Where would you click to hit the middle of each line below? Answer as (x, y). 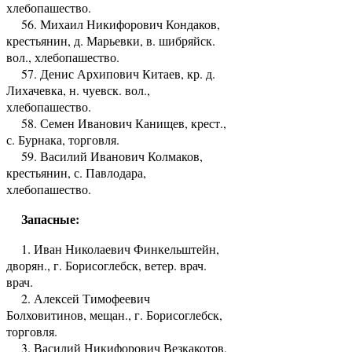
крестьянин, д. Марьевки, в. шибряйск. (111, 40)
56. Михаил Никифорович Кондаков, (113, 24)
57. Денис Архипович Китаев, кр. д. (111, 73)
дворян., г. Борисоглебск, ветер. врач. (106, 265)
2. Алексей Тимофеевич (78, 298)
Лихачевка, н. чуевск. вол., (78, 90)
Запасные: (43, 218)
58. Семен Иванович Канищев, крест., (116, 123)
